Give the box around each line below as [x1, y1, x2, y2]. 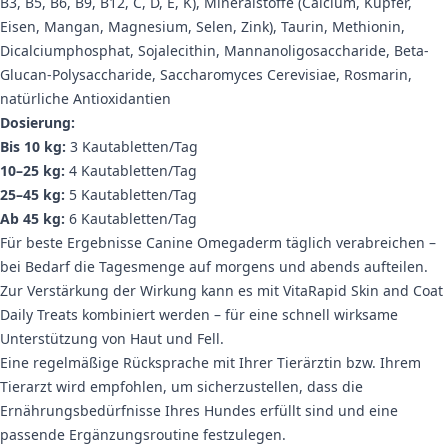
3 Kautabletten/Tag [66, 137, 198, 157]
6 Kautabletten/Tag [65, 209, 197, 229]
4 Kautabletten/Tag [65, 161, 197, 181]
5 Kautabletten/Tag [65, 185, 197, 205]
